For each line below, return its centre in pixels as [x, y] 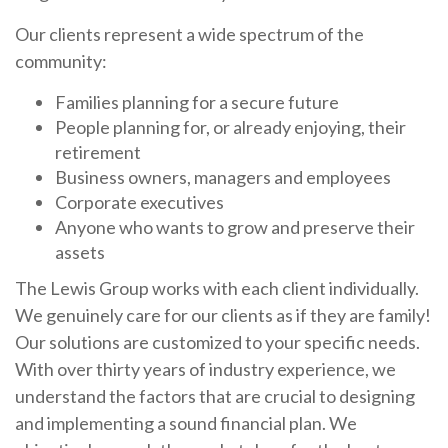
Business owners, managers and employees [223, 177]
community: [61, 61]
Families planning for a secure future [197, 102]
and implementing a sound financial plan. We [186, 423]
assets [80, 252]
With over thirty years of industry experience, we [205, 369]
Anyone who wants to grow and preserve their [235, 227]
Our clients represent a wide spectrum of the [189, 34]
